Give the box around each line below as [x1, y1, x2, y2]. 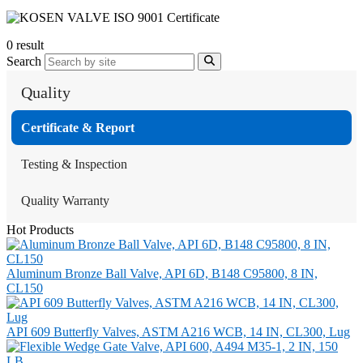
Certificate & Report [21, 121, 135, 135]
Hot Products [6, 223, 74, 237]
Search [6, 54, 41, 69]
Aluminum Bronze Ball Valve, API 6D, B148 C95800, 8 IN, [6, 267, 318, 281]
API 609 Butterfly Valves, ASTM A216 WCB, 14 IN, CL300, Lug [6, 325, 350, 340]
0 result [6, 38, 44, 53]
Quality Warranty [21, 194, 109, 208]
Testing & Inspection [21, 157, 127, 172]
